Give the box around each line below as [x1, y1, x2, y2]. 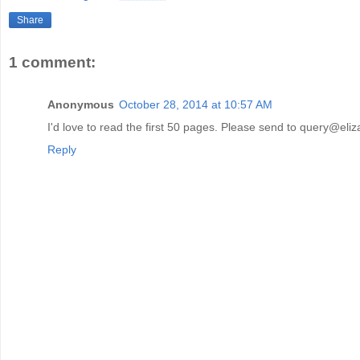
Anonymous [47, 97, 114, 111]
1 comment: [9, 54, 96, 72]
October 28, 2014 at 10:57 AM [119, 97, 272, 111]
